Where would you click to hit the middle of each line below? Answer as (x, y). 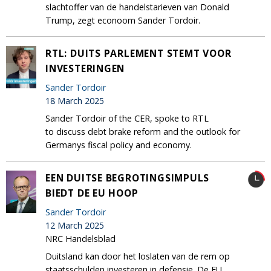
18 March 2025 (75, 100)
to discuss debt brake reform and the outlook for (143, 131)
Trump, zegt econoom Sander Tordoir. (123, 20)
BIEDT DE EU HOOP (92, 193)
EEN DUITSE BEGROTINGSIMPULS (128, 178)
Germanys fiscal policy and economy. (119, 145)
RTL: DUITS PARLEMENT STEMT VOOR (139, 53)
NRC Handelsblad (80, 238)
